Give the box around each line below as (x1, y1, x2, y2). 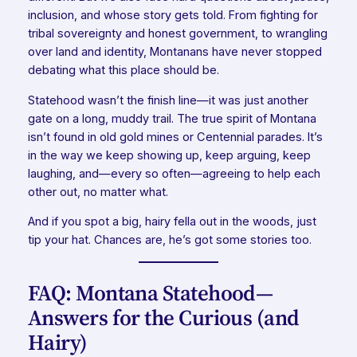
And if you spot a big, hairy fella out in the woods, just (27, 214, 316, 229)
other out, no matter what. (27, 184, 168, 199)
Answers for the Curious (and (27, 303, 300, 333)
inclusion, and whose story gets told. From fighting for (27, 8, 318, 23)
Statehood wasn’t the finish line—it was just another (27, 92, 308, 108)
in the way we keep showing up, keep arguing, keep (27, 147, 311, 163)
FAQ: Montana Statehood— (27, 278, 273, 308)
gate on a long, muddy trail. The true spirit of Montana (27, 111, 316, 126)
